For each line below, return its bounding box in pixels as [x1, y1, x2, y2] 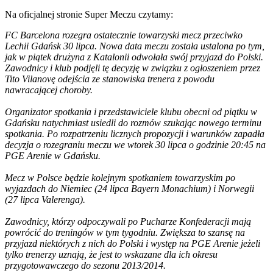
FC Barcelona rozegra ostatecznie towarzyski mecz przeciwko [5, 29, 243, 40]
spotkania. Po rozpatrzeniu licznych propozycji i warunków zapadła [5, 128, 264, 139]
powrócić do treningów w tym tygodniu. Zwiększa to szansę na [5, 227, 245, 238]
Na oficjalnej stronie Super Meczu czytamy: [5, 9, 173, 19]
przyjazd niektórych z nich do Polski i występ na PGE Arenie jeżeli [5, 238, 260, 249]
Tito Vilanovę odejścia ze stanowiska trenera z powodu [5, 73, 214, 84]
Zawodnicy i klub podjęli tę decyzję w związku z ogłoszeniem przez [5, 62, 260, 73]
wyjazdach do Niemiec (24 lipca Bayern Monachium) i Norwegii [5, 183, 254, 194]
